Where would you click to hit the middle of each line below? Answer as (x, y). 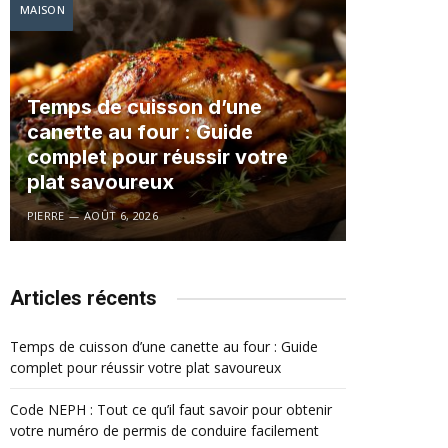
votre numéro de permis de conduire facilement (164, 431)
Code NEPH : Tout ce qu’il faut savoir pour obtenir (171, 410)
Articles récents (83, 298)
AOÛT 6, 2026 (121, 215)
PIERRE (45, 215)
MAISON (42, 10)
